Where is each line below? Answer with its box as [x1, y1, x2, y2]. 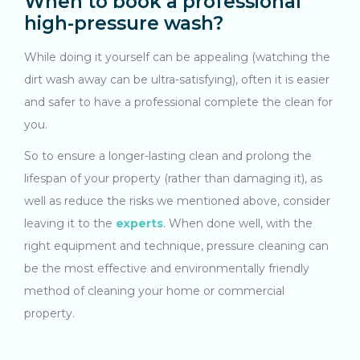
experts [116, 216, 163, 231]
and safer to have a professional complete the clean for [24, 94, 333, 109]
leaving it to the [24, 216, 116, 231]
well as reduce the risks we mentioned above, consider [24, 194, 330, 209]
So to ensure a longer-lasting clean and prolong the [24, 149, 312, 164]
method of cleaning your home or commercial [24, 284, 284, 299]
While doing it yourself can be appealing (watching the [24, 49, 330, 64]
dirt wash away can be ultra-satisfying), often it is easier [24, 72, 329, 87]
